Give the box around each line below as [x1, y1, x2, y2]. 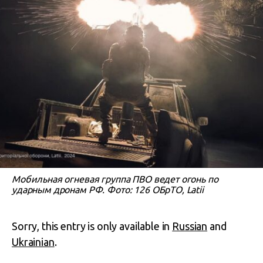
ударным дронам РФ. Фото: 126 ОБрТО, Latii [12, 184, 204, 195]
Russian [172, 220, 208, 232]
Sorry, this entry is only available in [12, 220, 173, 232]
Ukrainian [12, 236, 55, 248]
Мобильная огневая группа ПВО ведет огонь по [12, 174, 218, 184]
